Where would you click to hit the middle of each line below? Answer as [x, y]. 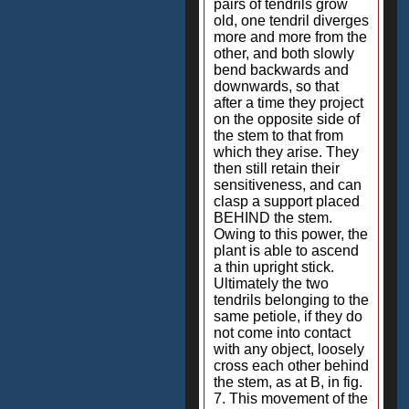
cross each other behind [291, 366]
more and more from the [290, 37]
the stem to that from [278, 136]
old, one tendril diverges [291, 21]
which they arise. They [286, 152]
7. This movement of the [291, 399]
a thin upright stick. [274, 267]
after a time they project [288, 103]
